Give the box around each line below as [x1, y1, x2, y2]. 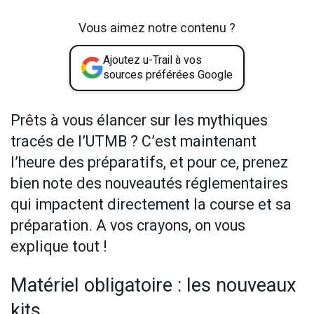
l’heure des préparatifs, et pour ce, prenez [11, 151, 288, 174]
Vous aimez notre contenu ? [78, 18, 235, 38]
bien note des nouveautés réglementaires [11, 172, 288, 195]
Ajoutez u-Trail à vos [103, 51, 202, 69]
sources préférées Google [103, 66, 233, 83]
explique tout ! [11, 235, 107, 258]
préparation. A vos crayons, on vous [11, 214, 245, 237]
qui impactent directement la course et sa [11, 193, 292, 216]
